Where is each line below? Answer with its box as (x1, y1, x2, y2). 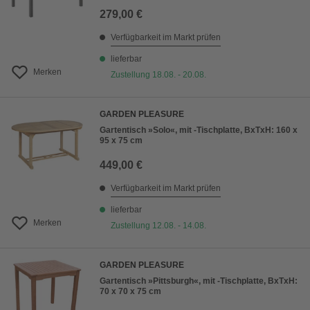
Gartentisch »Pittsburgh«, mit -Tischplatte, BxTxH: (100, 276, 298, 286)
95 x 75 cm (100, 136, 143, 146)
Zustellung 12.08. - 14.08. (111, 221, 206, 231)
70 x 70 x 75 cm (100, 286, 161, 297)
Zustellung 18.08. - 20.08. (111, 70, 206, 80)
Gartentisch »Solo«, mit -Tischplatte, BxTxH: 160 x (100, 125, 298, 136)
